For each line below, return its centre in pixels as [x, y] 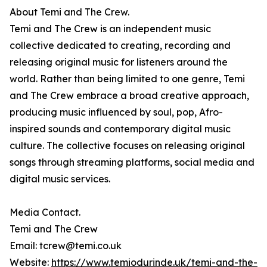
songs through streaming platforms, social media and [132, 162]
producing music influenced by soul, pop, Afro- [116, 112]
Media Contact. [45, 212]
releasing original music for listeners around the [119, 62]
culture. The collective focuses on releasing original [127, 146]
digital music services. [60, 179]
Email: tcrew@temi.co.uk [66, 246]
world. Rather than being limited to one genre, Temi [127, 79]
